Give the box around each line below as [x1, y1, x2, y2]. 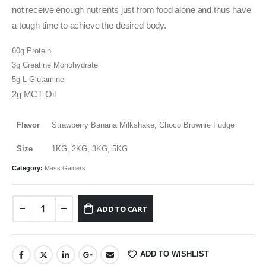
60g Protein [12, 46, 51, 56]
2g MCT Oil [12, 90, 56, 100]
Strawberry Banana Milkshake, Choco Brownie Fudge [52, 120, 235, 129]
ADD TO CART [96, 203, 147, 214]
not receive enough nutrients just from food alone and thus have [12, 5, 251, 15]
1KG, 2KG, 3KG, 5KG [52, 144, 128, 153]
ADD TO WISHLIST [140, 249, 210, 259]
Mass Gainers [45, 164, 85, 172]
